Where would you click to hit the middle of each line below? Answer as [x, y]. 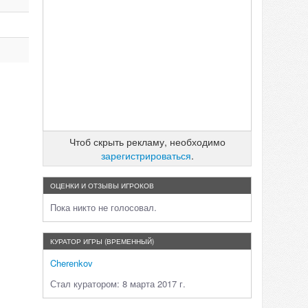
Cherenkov [71, 263]
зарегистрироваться [146, 155]
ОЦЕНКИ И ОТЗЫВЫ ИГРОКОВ [102, 186]
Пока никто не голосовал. [103, 207]
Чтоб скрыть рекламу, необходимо [147, 142]
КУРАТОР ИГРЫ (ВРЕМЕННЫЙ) [102, 241]
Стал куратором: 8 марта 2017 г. [118, 284]
